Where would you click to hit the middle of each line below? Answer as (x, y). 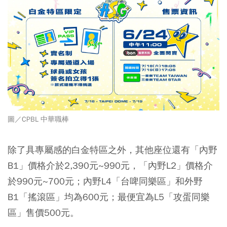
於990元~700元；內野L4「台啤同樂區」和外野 (105, 181)
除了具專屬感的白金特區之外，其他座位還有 (99, 150)
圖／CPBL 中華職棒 (38, 120)
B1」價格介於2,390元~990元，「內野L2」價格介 (110, 166)
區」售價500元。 (43, 213)
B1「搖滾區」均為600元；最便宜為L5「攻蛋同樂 (109, 197)
